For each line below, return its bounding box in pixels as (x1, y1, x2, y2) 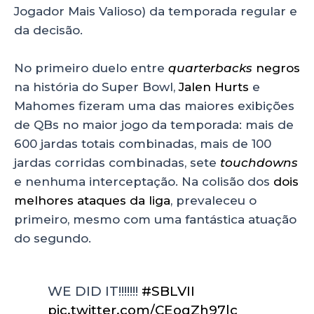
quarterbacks (168, 61, 256, 76)
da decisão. (14, 22, 83, 37)
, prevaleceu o (170, 193, 257, 208)
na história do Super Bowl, (14, 80, 179, 95)
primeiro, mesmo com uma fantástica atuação (14, 212, 296, 227)
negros (256, 61, 300, 76)
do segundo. (14, 231, 91, 246)
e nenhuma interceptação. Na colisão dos (14, 175, 273, 189)
